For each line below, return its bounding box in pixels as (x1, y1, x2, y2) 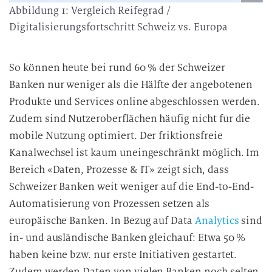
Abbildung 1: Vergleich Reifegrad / (9, 4, 170, 17)
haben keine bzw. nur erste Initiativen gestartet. (9, 248, 237, 261)
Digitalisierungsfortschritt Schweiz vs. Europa (9, 21, 228, 33)
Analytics (194, 214, 239, 227)
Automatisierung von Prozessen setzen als (9, 197, 209, 210)
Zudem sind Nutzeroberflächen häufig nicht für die (9, 112, 251, 125)
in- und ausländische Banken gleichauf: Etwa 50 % (9, 231, 246, 244)
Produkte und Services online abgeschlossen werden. (9, 95, 260, 108)
